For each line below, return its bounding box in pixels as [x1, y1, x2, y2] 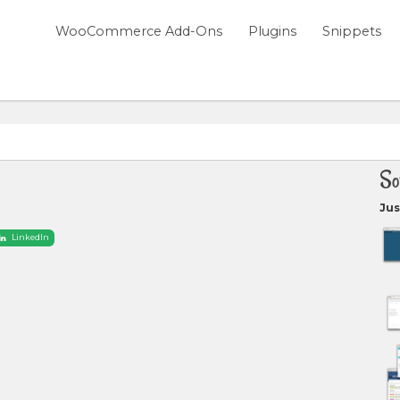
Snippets [321, 23, 381, 40]
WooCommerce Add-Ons [55, 23, 223, 40]
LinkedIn [11, 232, 49, 243]
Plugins [248, 23, 297, 40]
